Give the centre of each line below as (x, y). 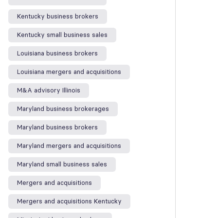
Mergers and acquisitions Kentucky (69, 201)
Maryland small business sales (62, 164)
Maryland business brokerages (63, 109)
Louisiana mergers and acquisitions (69, 72)
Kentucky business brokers (58, 16)
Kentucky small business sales (62, 35)
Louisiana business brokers (57, 53)
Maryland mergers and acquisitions (69, 146)
